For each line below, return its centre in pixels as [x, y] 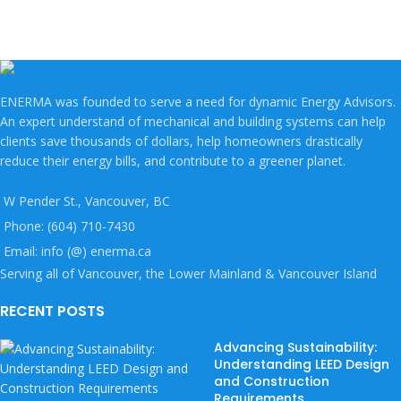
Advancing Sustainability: [295, 347]
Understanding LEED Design [302, 364]
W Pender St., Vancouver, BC [87, 200]
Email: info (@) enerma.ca [77, 251]
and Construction [272, 381]
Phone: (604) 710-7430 [69, 226]
